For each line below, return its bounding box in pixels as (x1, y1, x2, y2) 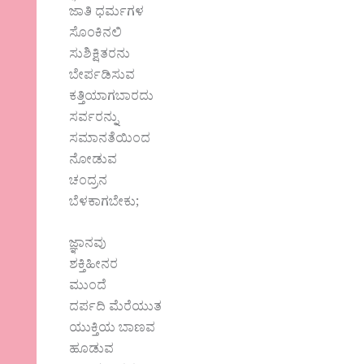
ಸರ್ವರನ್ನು (69, 108, 119, 130)
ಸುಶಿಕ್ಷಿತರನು (69, 45, 131, 67)
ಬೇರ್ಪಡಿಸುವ (69, 66, 136, 88)
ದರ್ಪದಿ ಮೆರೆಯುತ (69, 298, 162, 320)
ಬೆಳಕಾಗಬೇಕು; (69, 193, 140, 214)
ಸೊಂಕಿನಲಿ (69, 24, 123, 45)
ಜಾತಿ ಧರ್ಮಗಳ (69, 2, 145, 24)
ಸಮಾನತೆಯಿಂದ (69, 129, 151, 151)
